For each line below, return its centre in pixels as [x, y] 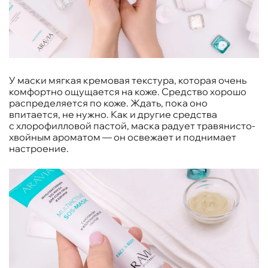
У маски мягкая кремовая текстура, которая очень [128, 80]
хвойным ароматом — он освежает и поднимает [123, 137]
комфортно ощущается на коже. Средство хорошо [128, 92]
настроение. [39, 149]
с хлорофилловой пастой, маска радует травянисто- [132, 126]
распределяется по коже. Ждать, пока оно [108, 103]
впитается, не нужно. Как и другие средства [113, 115]
